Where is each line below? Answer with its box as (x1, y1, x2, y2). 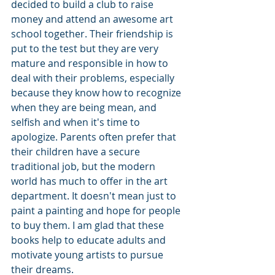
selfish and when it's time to (11, 115, 142, 130)
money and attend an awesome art (11, 12, 176, 26)
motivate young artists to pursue (11, 248, 166, 262)
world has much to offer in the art (11, 174, 170, 188)
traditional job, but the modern (11, 160, 158, 174)
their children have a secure (11, 145, 142, 159)
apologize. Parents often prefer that (11, 130, 179, 144)
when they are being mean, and (11, 101, 159, 115)
